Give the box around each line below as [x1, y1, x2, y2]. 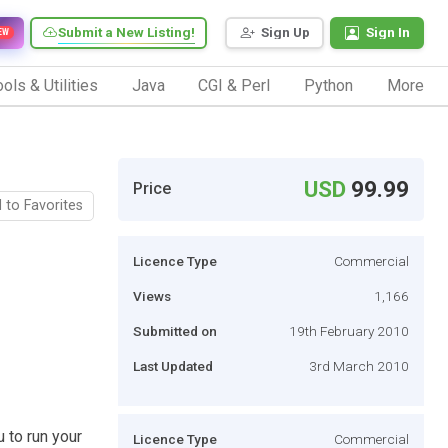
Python [304, 75, 354, 95]
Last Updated [133, 357, 213, 374]
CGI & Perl [198, 75, 271, 95]
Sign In [366, 24, 410, 41]
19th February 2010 [289, 322, 409, 339]
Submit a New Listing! [58, 24, 195, 41]
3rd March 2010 [309, 357, 409, 374]
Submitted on [133, 322, 217, 339]
